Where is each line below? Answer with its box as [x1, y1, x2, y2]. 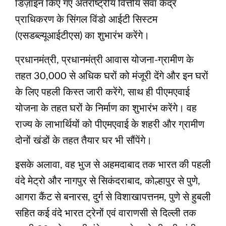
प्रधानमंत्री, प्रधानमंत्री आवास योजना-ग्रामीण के [15, 54, 194, 65]
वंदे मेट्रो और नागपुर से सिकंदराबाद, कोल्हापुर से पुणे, [15, 176, 200, 186]
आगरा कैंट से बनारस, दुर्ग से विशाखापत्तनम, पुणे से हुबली [15, 192, 211, 202]
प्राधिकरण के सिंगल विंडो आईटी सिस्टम [15, 14, 157, 25]
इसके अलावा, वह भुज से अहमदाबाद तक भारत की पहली [15, 159, 211, 170]
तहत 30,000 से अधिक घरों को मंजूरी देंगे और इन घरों [15, 71, 208, 81]
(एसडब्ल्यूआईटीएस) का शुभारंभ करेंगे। [15, 30, 149, 41]
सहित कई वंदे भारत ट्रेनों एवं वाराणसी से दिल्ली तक [15, 208, 196, 218]
